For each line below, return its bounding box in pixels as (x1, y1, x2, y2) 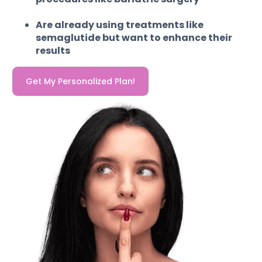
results (36, 44, 71, 58)
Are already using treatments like (36, 18, 204, 32)
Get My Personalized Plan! (26, 75, 136, 88)
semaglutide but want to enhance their (36, 31, 233, 45)
